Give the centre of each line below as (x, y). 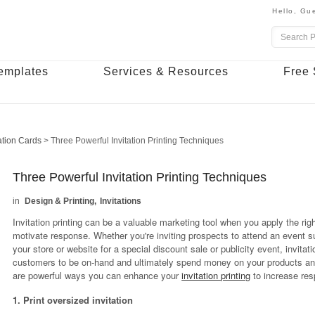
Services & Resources (166, 71)
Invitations (121, 201)
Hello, (286, 11)
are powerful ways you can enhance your (97, 275)
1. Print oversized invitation (73, 300)
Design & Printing (60, 201)
